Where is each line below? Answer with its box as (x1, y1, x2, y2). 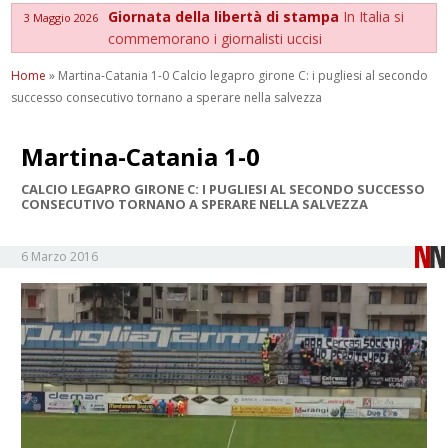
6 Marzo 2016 (21, 247, 99, 265)
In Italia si (343, 6, 405, 26)
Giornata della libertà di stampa (108, 6, 344, 26)
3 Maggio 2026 (24, 9, 99, 25)
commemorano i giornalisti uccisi (108, 28, 323, 48)
